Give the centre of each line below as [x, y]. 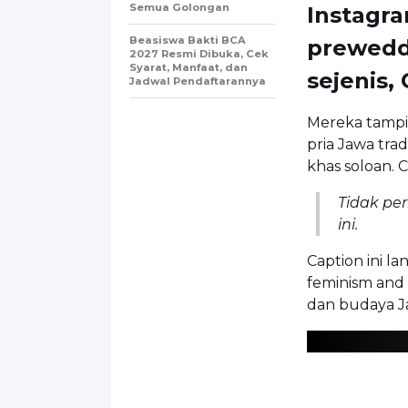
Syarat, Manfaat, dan [189, 67]
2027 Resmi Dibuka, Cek [199, 53]
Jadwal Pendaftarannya [198, 81]
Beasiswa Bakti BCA [188, 40]
